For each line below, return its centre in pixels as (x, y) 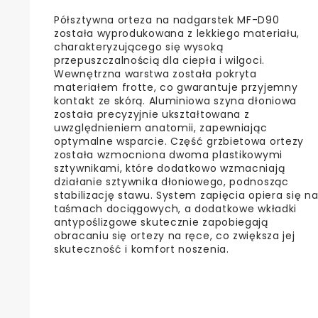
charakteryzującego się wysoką (139, 46)
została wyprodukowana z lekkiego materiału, (177, 33)
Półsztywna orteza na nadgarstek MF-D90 (167, 20)
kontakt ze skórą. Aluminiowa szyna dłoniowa (176, 100)
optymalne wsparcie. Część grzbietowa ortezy (179, 141)
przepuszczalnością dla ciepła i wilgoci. (159, 60)
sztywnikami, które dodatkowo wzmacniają (170, 168)
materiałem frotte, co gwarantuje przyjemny (176, 87)
